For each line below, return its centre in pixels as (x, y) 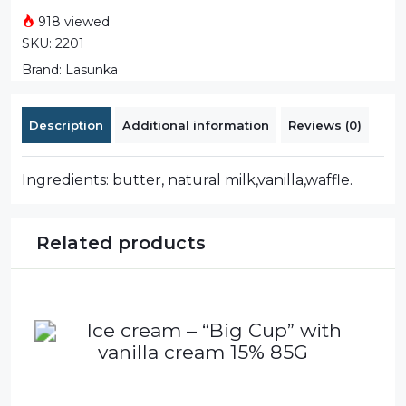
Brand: (43, 69)
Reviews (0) (325, 125)
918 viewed (72, 21)
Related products (121, 242)
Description (66, 125)
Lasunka (92, 69)
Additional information (196, 125)
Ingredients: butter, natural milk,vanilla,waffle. (187, 179)
